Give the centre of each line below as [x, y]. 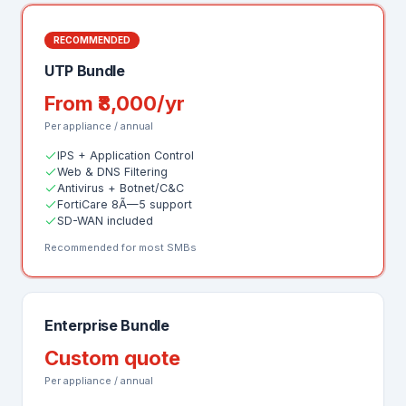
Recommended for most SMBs [121, 247]
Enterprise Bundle [107, 325]
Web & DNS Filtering [112, 172]
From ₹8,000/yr [115, 103]
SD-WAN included [105, 221]
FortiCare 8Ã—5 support [125, 204]
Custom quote [112, 358]
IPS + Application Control [126, 155]
